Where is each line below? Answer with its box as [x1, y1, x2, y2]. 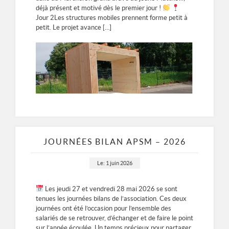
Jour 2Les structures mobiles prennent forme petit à [36, 14, 188, 22]
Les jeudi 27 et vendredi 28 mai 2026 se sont [43, 185, 177, 193]
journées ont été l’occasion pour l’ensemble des [36, 204, 171, 212]
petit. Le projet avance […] [36, 24, 111, 32]
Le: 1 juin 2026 [97, 159, 132, 166]
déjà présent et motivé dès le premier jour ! [36, 4, 163, 12]
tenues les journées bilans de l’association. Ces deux [36, 194, 187, 202]
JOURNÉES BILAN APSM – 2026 [43, 136, 186, 146]
